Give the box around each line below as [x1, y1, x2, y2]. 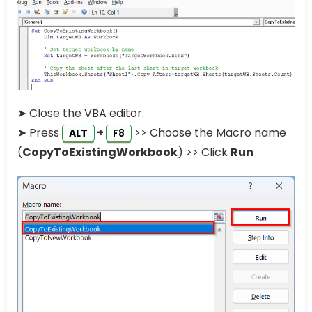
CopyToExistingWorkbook [22, 144, 178, 161]
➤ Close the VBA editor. [17, 105, 144, 122]
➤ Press [17, 125, 62, 141]
